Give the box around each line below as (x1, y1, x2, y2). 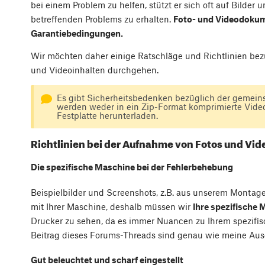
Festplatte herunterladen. (56, 110, 158, 121)
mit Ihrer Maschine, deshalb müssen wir (31, 201, 193, 212)
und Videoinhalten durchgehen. (31, 64, 159, 76)
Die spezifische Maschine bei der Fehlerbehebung (31, 161, 233, 173)
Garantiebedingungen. (31, 28, 123, 39)
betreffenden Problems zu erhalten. (31, 14, 173, 25)
